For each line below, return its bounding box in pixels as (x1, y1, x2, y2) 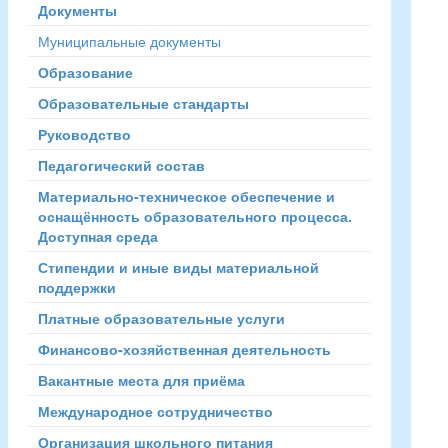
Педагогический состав (37, 155, 205, 175)
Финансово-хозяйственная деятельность (37, 339, 331, 359)
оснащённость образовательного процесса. (37, 206, 352, 226)
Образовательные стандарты (37, 93, 249, 113)
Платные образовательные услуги (37, 308, 285, 328)
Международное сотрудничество (37, 401, 273, 421)
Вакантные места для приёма (37, 370, 245, 390)
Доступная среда (37, 226, 158, 246)
